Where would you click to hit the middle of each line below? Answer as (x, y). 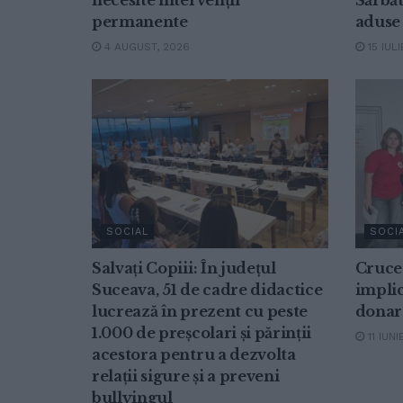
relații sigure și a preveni (186, 376)
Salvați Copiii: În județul (184, 268)
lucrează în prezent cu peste (200, 311)
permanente (140, 21)
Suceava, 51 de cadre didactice (207, 289)
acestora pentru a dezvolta (194, 354)
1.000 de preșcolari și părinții (202, 332)
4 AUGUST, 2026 (145, 46)
